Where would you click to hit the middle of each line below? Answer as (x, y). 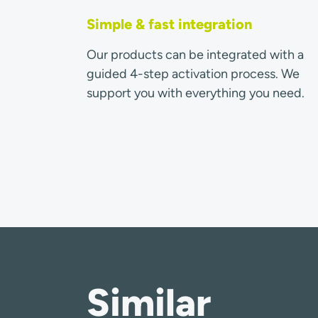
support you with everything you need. (196, 93)
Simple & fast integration (169, 24)
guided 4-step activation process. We (193, 73)
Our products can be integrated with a (195, 54)
